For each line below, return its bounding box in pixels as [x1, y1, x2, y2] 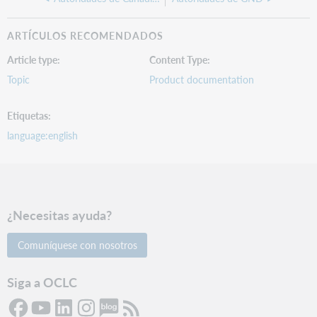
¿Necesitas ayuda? [7, 206, 113, 224]
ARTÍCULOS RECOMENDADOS [7, 28, 164, 43]
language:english [7, 128, 79, 143]
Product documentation [149, 71, 255, 86]
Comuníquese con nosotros [17, 237, 137, 252]
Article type [7, 52, 58, 67]
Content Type [149, 52, 208, 67]
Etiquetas [7, 108, 49, 123]
